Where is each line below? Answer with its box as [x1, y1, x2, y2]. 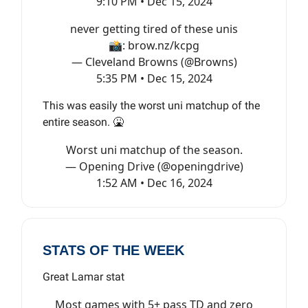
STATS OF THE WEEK [43, 243, 184, 258]
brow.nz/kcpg [128, 38, 199, 54]
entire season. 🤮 [43, 115, 126, 129]
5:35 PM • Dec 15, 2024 [96, 71, 212, 87]
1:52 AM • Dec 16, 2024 [96, 175, 212, 191]
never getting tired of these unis [70, 21, 238, 37]
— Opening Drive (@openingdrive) [65, 159, 243, 175]
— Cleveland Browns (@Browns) [71, 54, 237, 70]
